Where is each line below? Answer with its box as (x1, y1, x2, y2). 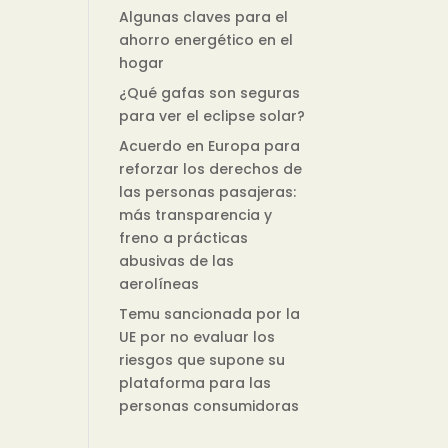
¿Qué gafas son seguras (119, 83, 301, 104)
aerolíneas (119, 274, 200, 295)
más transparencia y (119, 205, 273, 226)
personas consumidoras (119, 396, 304, 417)
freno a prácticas (119, 228, 249, 249)
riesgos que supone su (119, 350, 286, 371)
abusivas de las (119, 251, 235, 272)
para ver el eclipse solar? (119, 106, 306, 127)
